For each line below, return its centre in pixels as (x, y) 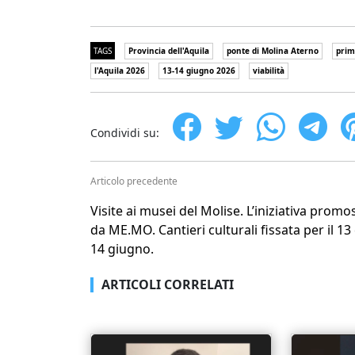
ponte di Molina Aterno (273, 51)
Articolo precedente (134, 181)
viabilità (269, 71)
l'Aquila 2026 (120, 71)
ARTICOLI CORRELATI (168, 284)
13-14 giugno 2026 (199, 71)
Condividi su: (125, 133)
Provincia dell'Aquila (169, 51)
